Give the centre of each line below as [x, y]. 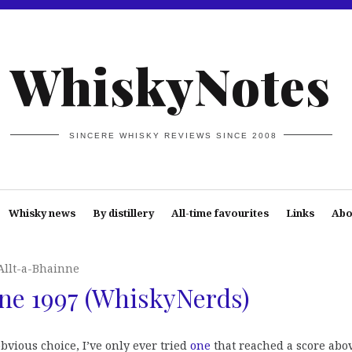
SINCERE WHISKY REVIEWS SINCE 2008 [174, 135]
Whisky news [42, 213]
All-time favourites [220, 213]
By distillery [123, 213]
